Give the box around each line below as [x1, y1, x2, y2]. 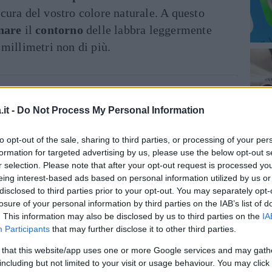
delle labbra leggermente [83, 23, 212, 36]
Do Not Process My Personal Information [17, 105, 205, 115]
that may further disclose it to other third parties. [50, 224, 236, 234]
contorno [35, 23, 83, 36]
